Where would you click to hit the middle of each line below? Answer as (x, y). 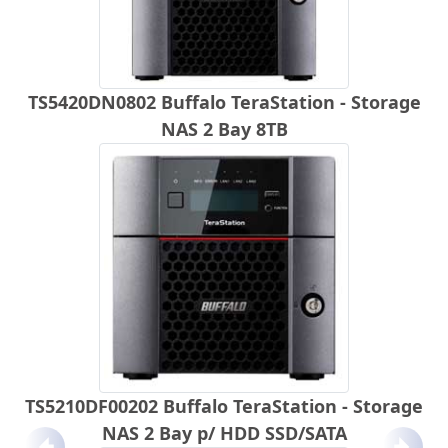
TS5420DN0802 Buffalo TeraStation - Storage (224, 102)
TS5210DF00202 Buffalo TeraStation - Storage (224, 406)
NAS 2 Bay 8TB (224, 129)
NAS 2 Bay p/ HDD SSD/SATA (224, 433)
